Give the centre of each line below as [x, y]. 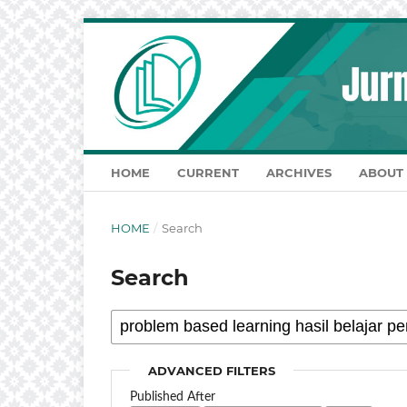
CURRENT [208, 172]
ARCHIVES [299, 172]
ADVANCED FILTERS [212, 370]
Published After [173, 397]
